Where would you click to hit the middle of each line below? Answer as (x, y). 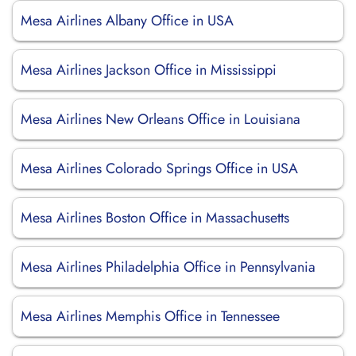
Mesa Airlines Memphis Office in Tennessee (150, 316)
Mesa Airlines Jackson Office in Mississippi (149, 70)
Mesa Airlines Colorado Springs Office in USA (159, 168)
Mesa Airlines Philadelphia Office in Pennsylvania (168, 267)
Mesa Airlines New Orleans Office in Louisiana (161, 119)
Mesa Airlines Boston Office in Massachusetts (155, 218)
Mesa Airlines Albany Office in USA (127, 21)
